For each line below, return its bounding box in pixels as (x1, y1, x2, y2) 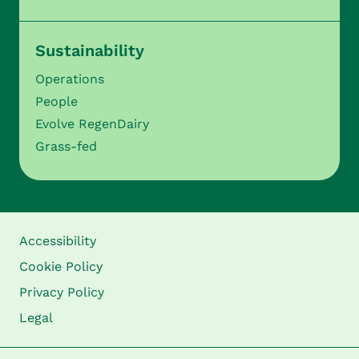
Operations (35, 71, 104, 87)
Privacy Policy (19, 284, 104, 301)
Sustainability (35, 41, 144, 61)
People (35, 94, 78, 110)
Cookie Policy (19, 259, 103, 275)
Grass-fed (35, 139, 97, 155)
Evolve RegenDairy (35, 116, 149, 132)
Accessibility (19, 233, 96, 249)
